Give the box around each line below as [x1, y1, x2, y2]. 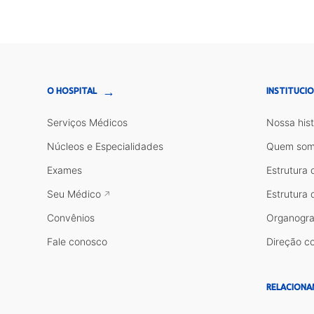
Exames [47, 163, 83, 176]
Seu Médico [47, 187, 102, 200]
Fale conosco [47, 235, 108, 247]
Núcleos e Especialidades [47, 139, 164, 152]
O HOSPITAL [47, 86, 97, 95]
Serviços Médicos [47, 116, 128, 128]
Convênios [47, 211, 95, 224]
